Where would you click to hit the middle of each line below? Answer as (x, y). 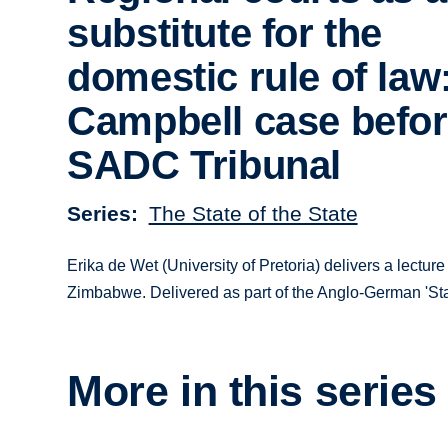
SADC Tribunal (204, 165)
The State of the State (253, 213)
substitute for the (224, 33)
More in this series (252, 391)
